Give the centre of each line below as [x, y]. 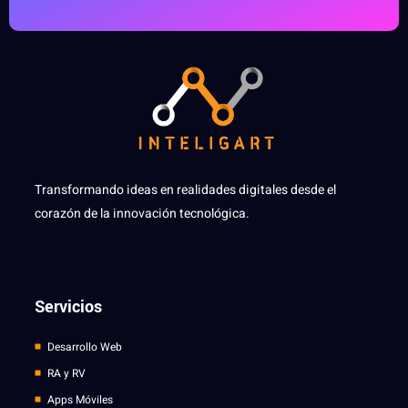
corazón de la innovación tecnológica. [142, 213]
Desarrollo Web [84, 347]
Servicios [68, 306]
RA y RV [66, 373]
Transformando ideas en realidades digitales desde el [185, 189]
